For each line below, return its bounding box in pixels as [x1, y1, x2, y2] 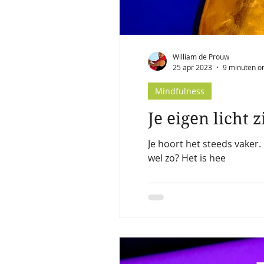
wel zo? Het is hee [148, 151, 226, 164]
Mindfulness [155, 85, 204, 97]
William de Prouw [173, 52, 229, 62]
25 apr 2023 [173, 62, 212, 72]
